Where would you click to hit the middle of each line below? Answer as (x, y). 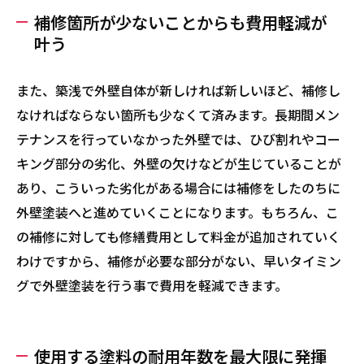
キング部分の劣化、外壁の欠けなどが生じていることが (179, 163)
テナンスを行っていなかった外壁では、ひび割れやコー (178, 139)
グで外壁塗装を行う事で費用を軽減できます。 (152, 285)
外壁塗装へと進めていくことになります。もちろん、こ (178, 212)
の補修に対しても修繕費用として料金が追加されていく (178, 236)
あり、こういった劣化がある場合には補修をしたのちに (178, 188)
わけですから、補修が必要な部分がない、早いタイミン (179, 261)
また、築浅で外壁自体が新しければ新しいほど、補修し (178, 90)
